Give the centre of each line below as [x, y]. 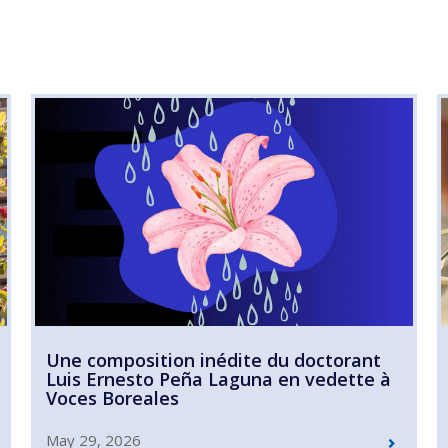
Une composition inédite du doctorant [213, 359]
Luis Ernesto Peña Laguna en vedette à [218, 378]
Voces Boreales [112, 397]
